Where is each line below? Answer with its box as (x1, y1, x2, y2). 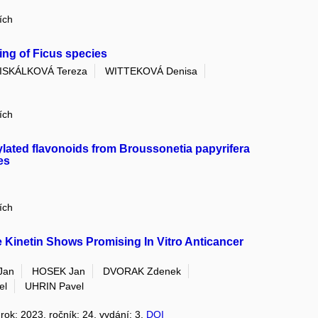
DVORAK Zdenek (103, 265, 182, 278)
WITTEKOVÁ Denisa (105, 65, 198, 77)
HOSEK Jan (32, 265, 86, 278)
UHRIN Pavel (25, 280, 84, 292)
